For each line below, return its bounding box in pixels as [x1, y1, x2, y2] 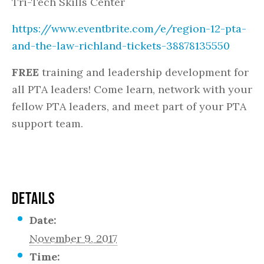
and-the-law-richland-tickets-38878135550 [12, 39, 230, 52]
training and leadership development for [39, 65, 249, 79]
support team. [12, 117, 83, 130]
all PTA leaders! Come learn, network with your [12, 82, 252, 96]
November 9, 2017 [29, 232, 117, 245]
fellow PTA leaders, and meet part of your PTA [12, 100, 246, 113]
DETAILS [12, 189, 55, 207]
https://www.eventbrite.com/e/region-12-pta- [12, 22, 246, 35]
